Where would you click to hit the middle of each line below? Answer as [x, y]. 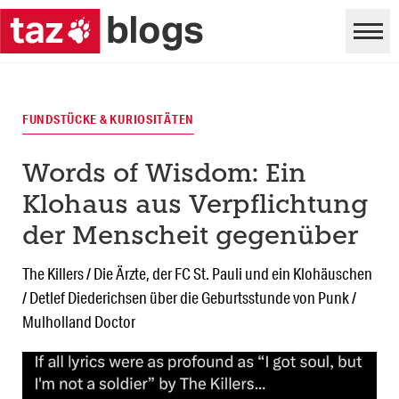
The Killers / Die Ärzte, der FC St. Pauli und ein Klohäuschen [197, 274]
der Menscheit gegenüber [190, 238]
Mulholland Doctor [79, 322]
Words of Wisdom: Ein [164, 175]
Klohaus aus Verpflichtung [195, 207]
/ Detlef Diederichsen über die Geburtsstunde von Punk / [189, 298]
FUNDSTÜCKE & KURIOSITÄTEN [108, 120]
